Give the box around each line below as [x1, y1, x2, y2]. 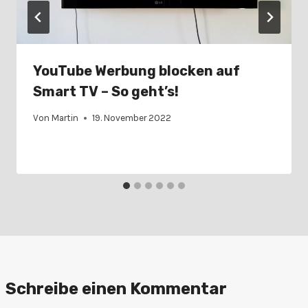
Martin [52, 113, 79, 124]
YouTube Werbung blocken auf [33, 62, 240, 79]
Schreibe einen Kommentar [5, 279, 227, 299]
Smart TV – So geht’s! [33, 82, 179, 100]
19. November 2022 [92, 113, 172, 124]
